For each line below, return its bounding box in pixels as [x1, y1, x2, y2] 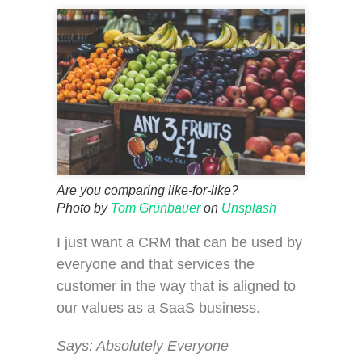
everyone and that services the [57, 255, 255, 272]
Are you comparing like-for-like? [57, 183, 238, 197]
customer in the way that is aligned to [57, 277, 296, 294]
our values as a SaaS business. [57, 299, 260, 316]
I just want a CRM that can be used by [57, 234, 302, 250]
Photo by [57, 200, 111, 215]
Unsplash [221, 200, 276, 215]
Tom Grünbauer [111, 200, 200, 215]
